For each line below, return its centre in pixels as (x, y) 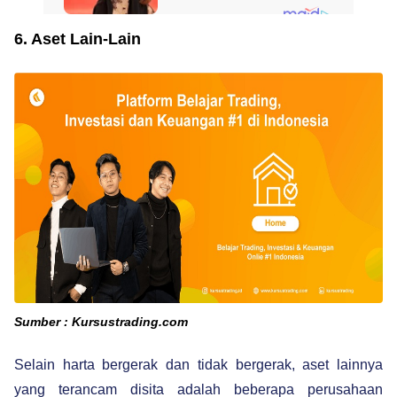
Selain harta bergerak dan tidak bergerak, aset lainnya (198, 365)
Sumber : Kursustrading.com (101, 322)
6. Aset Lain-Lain (80, 39)
